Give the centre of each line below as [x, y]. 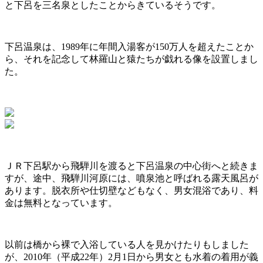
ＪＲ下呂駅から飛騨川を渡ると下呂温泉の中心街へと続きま [131, 166]
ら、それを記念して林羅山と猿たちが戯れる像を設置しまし [131, 59]
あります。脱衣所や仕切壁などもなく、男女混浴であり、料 [131, 191]
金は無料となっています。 [61, 203]
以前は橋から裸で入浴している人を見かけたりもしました [127, 245]
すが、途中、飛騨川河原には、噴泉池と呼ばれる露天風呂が [131, 178]
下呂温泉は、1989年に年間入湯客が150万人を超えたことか [129, 47]
